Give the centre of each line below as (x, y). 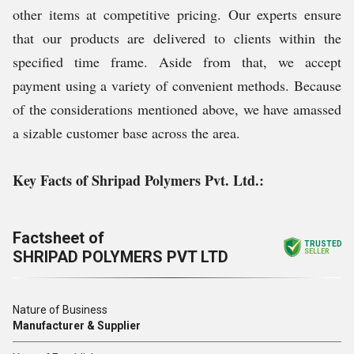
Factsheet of (58, 238)
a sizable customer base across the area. (126, 133)
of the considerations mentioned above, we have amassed (177, 109)
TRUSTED (323, 244)
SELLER (316, 251)
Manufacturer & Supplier (77, 326)
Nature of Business (60, 310)
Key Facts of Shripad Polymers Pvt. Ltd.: (138, 180)
